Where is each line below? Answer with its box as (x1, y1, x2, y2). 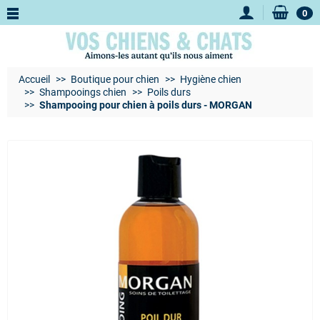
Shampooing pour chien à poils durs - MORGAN (39, 99, 252, 111)
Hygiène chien (180, 74, 241, 85)
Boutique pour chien (71, 74, 159, 85)
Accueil (19, 74, 50, 85)
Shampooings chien (39, 86, 126, 98)
